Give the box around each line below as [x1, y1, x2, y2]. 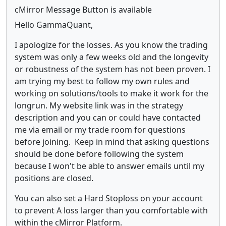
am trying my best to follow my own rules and [15, 75, 190, 87]
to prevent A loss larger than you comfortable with [15, 204, 208, 216]
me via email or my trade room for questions [15, 124, 186, 135]
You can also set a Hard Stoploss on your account [15, 192, 203, 204]
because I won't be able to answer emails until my [15, 160, 204, 172]
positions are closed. [15, 172, 93, 184]
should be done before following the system [15, 148, 184, 159]
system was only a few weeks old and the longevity [15, 51, 208, 63]
